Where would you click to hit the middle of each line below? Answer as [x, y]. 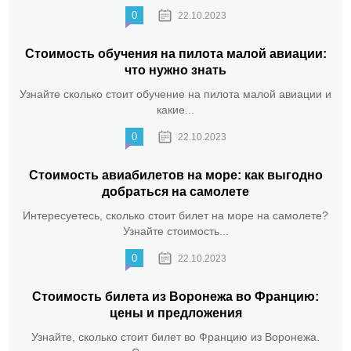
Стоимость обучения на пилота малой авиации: [175, 54]
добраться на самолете [175, 192]
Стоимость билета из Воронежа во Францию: [175, 297]
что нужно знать [175, 71]
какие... [175, 110]
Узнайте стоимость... [175, 232]
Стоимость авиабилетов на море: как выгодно [175, 175]
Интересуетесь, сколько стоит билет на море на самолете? [175, 216]
